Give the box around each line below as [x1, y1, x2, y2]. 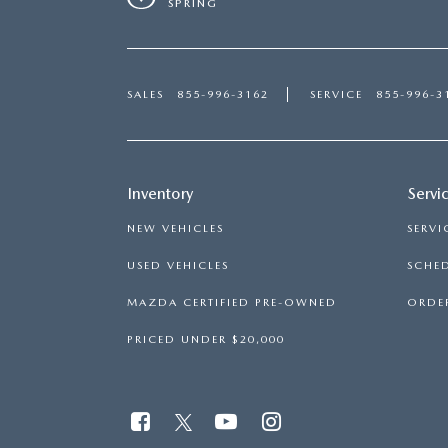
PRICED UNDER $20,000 [127, 333, 285, 346]
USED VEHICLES [127, 259, 229, 272]
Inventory [128, 184, 193, 203]
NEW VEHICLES [127, 222, 224, 235]
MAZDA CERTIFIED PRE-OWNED [127, 296, 337, 309]
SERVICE [310, 88, 363, 101]
